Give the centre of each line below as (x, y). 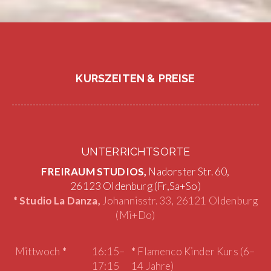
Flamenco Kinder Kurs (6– (195, 251)
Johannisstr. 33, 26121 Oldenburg (179, 201)
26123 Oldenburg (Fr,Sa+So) (135, 186)
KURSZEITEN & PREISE (135, 78)
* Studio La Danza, (57, 201)
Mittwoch (39, 251)
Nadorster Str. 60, (188, 171)
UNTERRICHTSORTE (135, 152)
